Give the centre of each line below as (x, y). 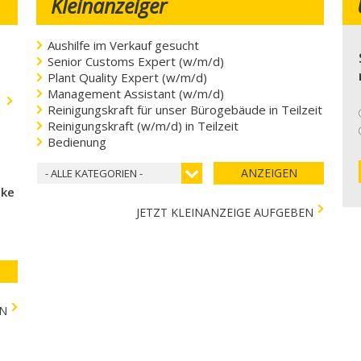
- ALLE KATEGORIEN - (93, 174)
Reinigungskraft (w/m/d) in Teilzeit (143, 126)
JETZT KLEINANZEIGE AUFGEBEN (225, 213)
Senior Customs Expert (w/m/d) (135, 62)
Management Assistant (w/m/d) (135, 94)
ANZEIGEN (269, 173)
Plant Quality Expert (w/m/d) (127, 78)
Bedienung (77, 142)
